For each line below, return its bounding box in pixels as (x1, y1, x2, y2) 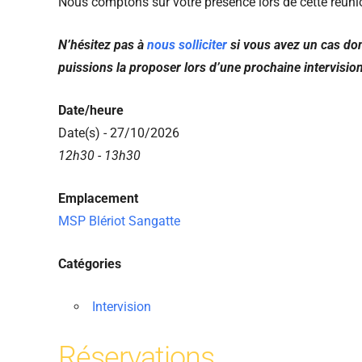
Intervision (92, 299, 151, 315)
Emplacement (58, 191, 138, 207)
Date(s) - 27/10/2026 (58, 125, 179, 141)
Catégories (58, 256, 121, 272)
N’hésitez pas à (58, 37, 147, 53)
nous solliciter (147, 37, 227, 53)
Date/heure (58, 103, 124, 119)
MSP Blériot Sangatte (58, 213, 180, 229)
